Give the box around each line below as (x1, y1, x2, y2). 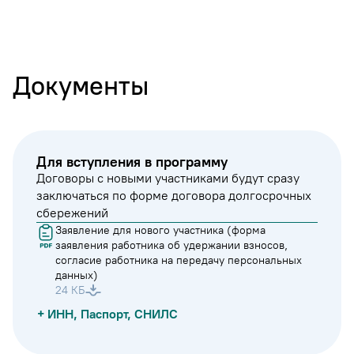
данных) (55, 269, 98, 282)
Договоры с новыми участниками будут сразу (36, 171, 299, 186)
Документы (13, 70, 149, 101)
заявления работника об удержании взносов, (55, 239, 288, 252)
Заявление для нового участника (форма (55, 224, 265, 237)
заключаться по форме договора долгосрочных (36, 188, 311, 203)
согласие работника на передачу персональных (55, 254, 302, 267)
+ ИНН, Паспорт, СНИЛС (37, 307, 178, 322)
